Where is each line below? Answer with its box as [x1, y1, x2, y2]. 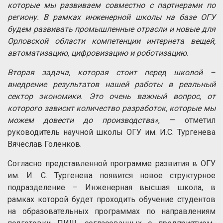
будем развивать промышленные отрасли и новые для [7, 24, 216, 34]
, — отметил [158, 115, 216, 125]
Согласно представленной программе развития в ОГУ [7, 159, 216, 169]
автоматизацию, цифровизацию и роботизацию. [7, 48, 189, 58]
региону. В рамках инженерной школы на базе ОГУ [7, 12, 216, 22]
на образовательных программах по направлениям [7, 207, 216, 217]
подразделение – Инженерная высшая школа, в [7, 183, 216, 193]
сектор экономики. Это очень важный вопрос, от [7, 92, 216, 102]
